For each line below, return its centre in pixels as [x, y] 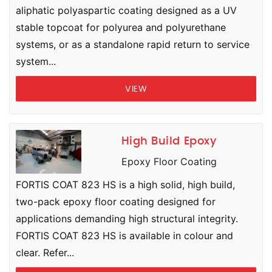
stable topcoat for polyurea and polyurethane [121, 27]
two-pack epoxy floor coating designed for [116, 202]
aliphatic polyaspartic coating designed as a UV [126, 10]
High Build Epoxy [169, 141]
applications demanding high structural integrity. [127, 219]
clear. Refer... [45, 253]
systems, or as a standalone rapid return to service [133, 44]
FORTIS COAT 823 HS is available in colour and [124, 236]
